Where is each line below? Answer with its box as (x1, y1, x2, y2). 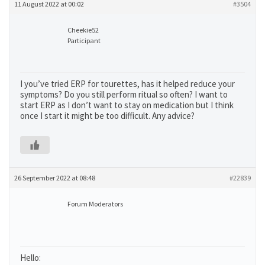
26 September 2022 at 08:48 (14, 173, 95, 182)
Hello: (20, 252, 41, 263)
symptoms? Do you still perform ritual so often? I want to (20, 89, 228, 100)
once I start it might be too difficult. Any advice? (20, 110, 195, 121)
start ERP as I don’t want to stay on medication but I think (20, 99, 234, 111)
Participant (67, 36, 101, 45)
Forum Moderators (67, 199, 123, 208)
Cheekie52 (67, 25, 99, 34)
